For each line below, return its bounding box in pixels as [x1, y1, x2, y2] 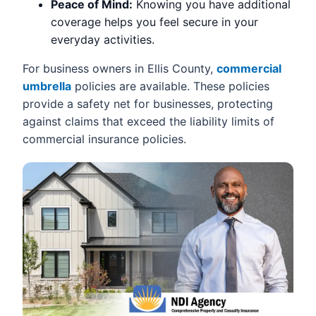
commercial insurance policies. [23, 131, 186, 146]
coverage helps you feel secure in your [51, 14, 258, 29]
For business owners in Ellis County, [23, 61, 217, 75]
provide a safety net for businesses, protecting [23, 96, 273, 111]
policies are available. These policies [71, 78, 269, 93]
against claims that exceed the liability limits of [23, 114, 274, 128]
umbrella [23, 78, 71, 93]
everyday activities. [51, 32, 154, 47]
